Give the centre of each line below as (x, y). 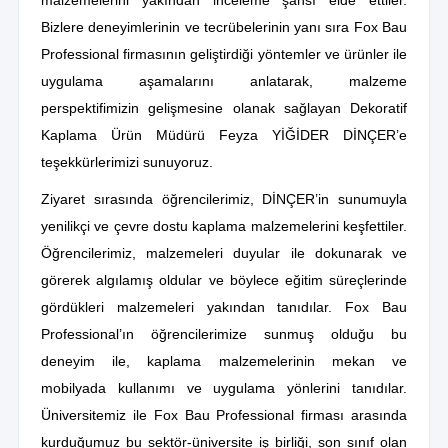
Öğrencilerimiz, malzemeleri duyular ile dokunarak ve (224, 253)
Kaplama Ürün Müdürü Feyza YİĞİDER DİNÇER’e (224, 134)
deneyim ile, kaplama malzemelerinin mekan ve (224, 361)
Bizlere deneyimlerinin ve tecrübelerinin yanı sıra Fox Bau (224, 26)
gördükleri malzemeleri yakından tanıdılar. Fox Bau (224, 307)
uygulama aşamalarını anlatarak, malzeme (224, 80)
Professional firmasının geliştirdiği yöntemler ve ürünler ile (224, 53)
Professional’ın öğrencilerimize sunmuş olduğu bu (224, 334)
